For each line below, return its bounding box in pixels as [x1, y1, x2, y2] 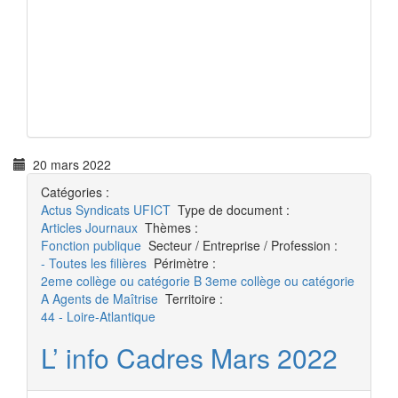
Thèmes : [145, 219, 198, 236]
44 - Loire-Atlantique [41, 307, 155, 325]
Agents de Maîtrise [52, 290, 158, 307]
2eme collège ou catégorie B [41, 272, 202, 290]
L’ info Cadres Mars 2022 [41, 338, 338, 377]
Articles [41, 219, 82, 236]
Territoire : [165, 290, 223, 307]
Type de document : [178, 201, 290, 219]
